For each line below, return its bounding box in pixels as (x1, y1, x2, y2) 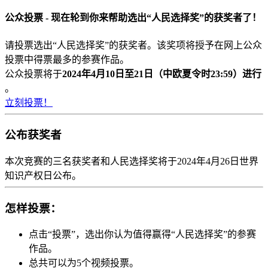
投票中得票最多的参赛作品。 (5, 54, 129, 65)
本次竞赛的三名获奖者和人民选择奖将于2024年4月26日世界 (5, 156, 258, 166)
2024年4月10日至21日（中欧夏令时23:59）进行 (62, 68, 261, 79)
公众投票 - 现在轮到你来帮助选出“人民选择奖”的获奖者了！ (5, 13, 261, 23)
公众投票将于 (5, 68, 62, 79)
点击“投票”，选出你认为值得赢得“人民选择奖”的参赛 (29, 229, 256, 240)
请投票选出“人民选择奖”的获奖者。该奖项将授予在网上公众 (5, 39, 262, 50)
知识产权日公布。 (5, 170, 81, 181)
